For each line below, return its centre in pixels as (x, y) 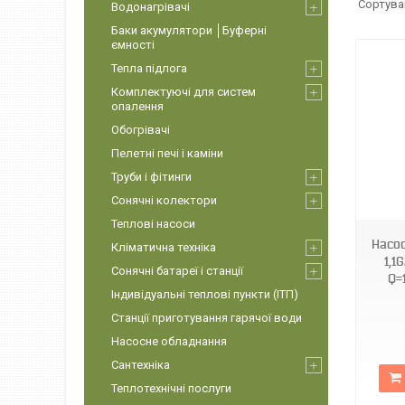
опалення (137, 106)
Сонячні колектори (164, 200)
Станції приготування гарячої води (207, 318)
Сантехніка (141, 365)
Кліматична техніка (164, 247)
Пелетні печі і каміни (167, 153)
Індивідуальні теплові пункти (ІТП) (205, 294)
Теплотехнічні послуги (171, 388)
